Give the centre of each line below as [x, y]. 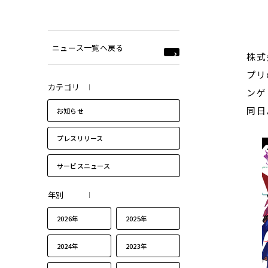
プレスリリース [80, 138]
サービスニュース [83, 166]
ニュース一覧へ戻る [88, 47]
